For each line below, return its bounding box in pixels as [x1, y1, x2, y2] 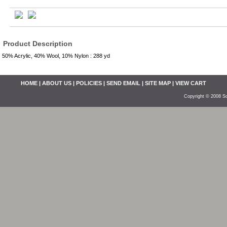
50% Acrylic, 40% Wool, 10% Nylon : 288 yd [2, 53, 110, 59]
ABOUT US [42, 80, 71, 86]
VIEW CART [175, 80, 206, 86]
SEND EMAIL [106, 80, 140, 86]
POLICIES [76, 80, 102, 86]
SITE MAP [145, 80, 171, 86]
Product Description [3, 40, 72, 48]
